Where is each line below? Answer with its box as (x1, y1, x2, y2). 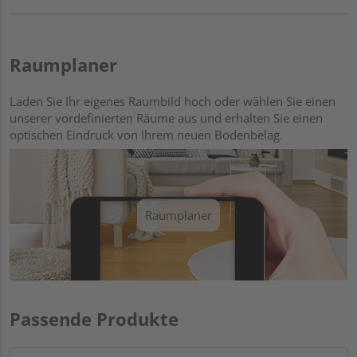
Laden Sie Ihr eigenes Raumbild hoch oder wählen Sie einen (10, 92, 335, 109)
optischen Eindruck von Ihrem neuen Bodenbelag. (10, 126, 283, 143)
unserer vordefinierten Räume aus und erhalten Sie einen (10, 109, 323, 126)
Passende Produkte (10, 307, 178, 331)
